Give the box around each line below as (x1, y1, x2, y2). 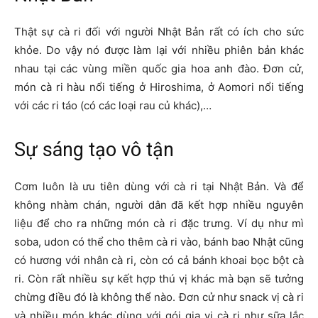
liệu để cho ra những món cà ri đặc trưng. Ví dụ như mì (14, 216, 304, 231)
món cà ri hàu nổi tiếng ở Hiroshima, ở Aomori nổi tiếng (14, 80, 304, 94)
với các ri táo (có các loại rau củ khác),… (14, 99, 212, 113)
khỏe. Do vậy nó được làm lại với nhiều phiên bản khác (14, 43, 304, 57)
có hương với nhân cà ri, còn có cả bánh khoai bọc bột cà (14, 253, 304, 268)
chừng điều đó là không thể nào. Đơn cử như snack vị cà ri (14, 290, 304, 305)
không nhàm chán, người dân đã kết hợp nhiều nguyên (14, 198, 304, 212)
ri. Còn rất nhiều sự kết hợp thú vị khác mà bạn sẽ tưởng (14, 272, 304, 286)
